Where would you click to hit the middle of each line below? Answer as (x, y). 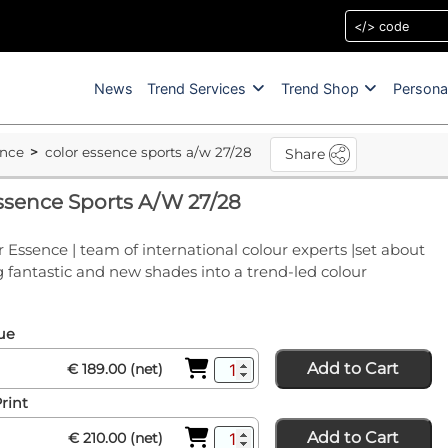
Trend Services (197, 88)
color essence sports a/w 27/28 (149, 152)
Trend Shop (319, 88)
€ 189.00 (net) (115, 368)
